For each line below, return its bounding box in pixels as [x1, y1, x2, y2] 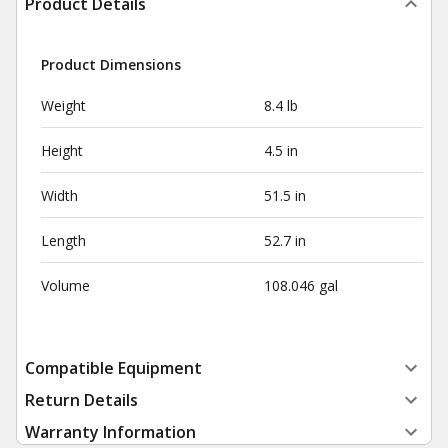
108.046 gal [263, 276, 338, 295]
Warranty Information [25, 421, 196, 443]
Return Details [25, 389, 138, 411]
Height [41, 141, 83, 160]
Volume [41, 276, 90, 295]
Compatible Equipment [25, 357, 202, 379]
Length [41, 231, 86, 250]
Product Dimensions [41, 55, 181, 74]
